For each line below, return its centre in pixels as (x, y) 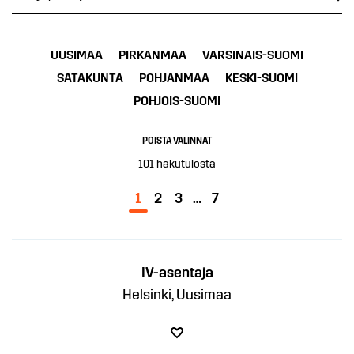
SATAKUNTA (90, 78)
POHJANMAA (174, 78)
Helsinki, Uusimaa (177, 295)
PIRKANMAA (153, 55)
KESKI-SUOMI (261, 78)
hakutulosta (185, 164)
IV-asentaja (177, 273)
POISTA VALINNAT (177, 141)
